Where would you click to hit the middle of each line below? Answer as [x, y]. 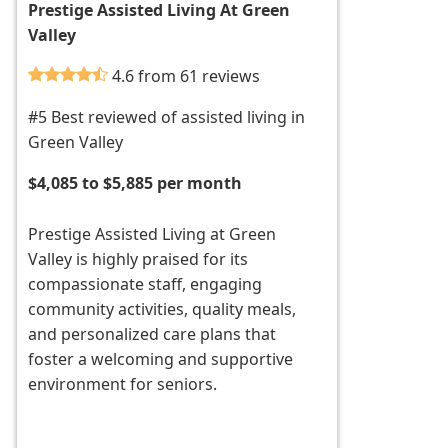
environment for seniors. [123, 384]
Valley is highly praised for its [138, 259]
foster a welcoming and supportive [161, 359]
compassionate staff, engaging [145, 284]
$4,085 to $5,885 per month [135, 183]
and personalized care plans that [152, 334]
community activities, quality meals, [162, 309]
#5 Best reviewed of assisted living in [167, 117]
